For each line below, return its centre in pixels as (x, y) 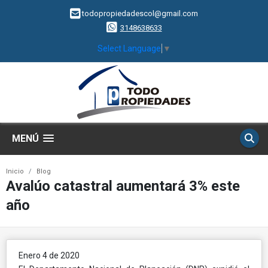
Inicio (15, 171)
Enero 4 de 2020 (49, 255)
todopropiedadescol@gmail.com (140, 14)
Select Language (129, 48)
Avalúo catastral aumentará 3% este (123, 186)
